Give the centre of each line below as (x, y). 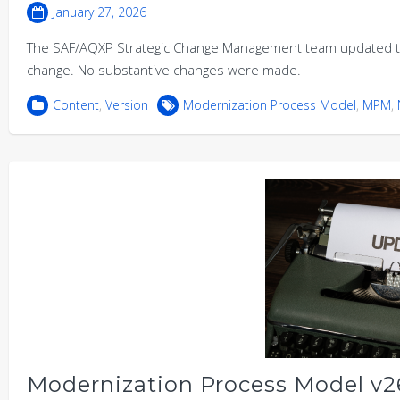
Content (76, 105)
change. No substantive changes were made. (164, 70)
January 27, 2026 (100, 12)
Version (127, 105)
